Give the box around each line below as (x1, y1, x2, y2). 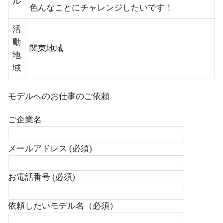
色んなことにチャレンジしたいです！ (29, 3, 173, 13)
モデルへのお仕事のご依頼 (8, 91, 110, 101)
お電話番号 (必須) (8, 172, 75, 182)
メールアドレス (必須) (8, 143, 92, 153)
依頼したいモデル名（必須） (8, 201, 118, 211)
